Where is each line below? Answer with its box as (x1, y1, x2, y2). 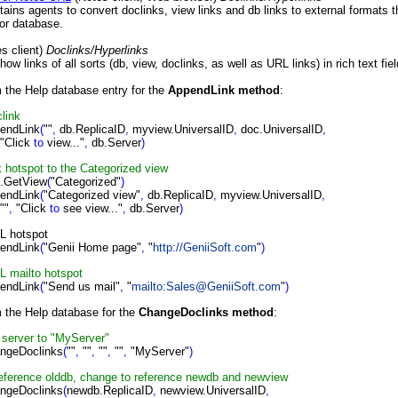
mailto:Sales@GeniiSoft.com (131, 280, 281, 293)
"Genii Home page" (43, 241, 141, 254)
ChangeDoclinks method (138, 306, 274, 319)
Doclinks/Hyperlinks (45, 44, 148, 57)
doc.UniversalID (236, 123, 322, 136)
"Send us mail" (43, 280, 120, 293)
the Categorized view (56, 162, 168, 175)
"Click (12, 202, 50, 215)
